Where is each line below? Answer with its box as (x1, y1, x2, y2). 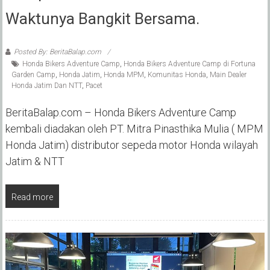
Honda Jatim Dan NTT (11, 81, 82, 90)
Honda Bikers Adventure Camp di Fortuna (123, 60, 256, 69)
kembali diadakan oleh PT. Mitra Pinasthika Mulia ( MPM (5, 122, 263, 136)
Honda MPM (103, 71, 144, 80)
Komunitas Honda (147, 71, 206, 80)
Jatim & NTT (5, 155, 64, 168)
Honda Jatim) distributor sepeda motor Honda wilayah (5, 139, 258, 152)
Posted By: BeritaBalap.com (13, 48, 101, 57)
